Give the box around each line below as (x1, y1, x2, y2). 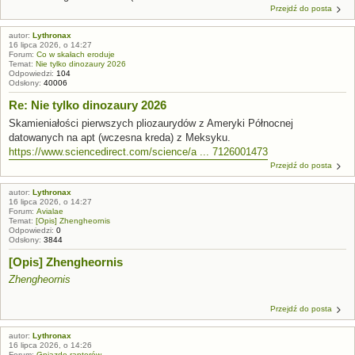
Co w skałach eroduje (36, 50, 115, 59)
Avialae (36, 206, 63, 216)
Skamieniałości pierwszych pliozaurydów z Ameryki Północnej (9, 116, 293, 129)
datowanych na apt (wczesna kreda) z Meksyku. (9, 131, 231, 143)
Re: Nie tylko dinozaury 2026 (9, 98, 166, 112)
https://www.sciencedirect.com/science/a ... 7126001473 (9, 145, 268, 158)
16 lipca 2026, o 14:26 (9, 341, 92, 349)
